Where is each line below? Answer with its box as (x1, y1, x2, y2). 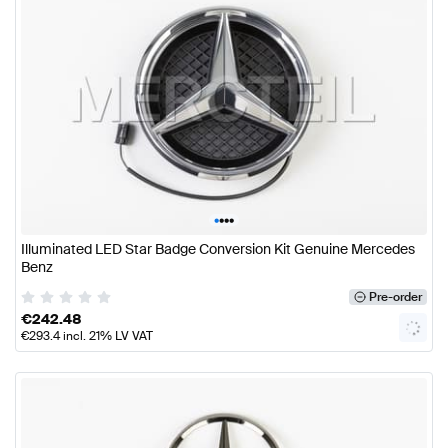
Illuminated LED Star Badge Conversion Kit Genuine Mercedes (21, 239, 415, 258)
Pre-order (368, 288, 422, 305)
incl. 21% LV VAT (60, 327, 153, 344)
